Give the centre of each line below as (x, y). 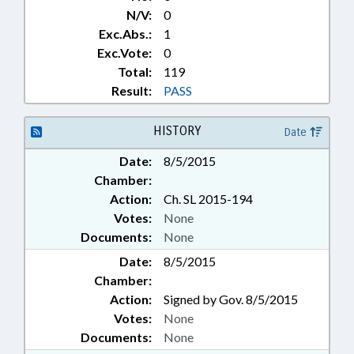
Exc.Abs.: (125, 34)
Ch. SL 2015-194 (208, 199)
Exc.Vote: (124, 53)
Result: (132, 91)
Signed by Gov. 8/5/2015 (231, 299)
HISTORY (177, 131)
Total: (135, 72)
